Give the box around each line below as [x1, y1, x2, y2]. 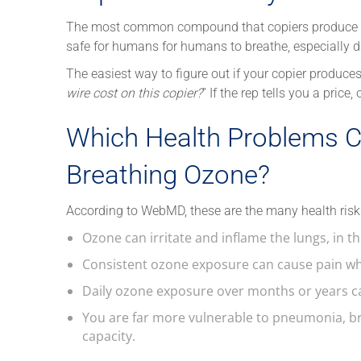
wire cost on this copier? [66, 85, 202, 101]
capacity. [82, 326, 135, 345]
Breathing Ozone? [66, 158, 270, 190]
